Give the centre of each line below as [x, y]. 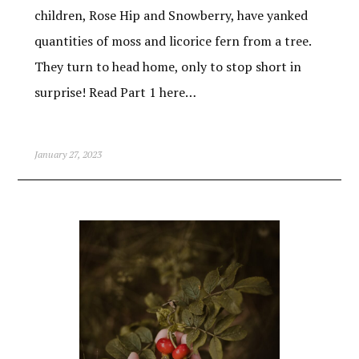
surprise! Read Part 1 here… [115, 92]
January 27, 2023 [68, 154]
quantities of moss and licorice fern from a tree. [172, 40]
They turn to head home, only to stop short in [167, 66]
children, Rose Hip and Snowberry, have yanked [171, 15]
